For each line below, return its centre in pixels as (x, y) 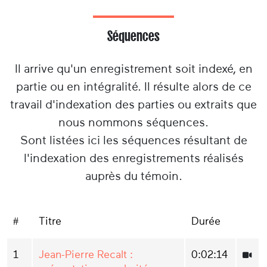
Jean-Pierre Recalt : (86, 255)
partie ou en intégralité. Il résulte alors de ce (133, 87)
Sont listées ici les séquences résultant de (133, 140)
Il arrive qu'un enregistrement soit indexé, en (133, 69)
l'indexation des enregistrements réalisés (133, 158)
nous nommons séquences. (133, 122)
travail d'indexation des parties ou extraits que (133, 105)
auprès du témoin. (133, 176)
